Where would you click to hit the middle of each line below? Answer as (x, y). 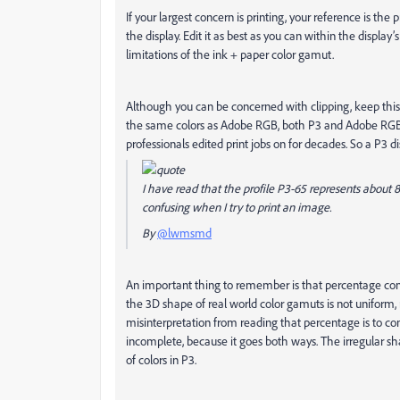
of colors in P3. (162, 359)
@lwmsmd (184, 233)
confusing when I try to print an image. (237, 207)
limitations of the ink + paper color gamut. (230, 54)
